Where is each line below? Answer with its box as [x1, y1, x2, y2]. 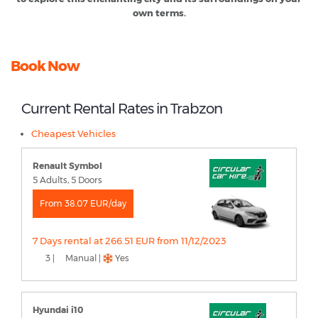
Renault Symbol [33, 160, 102, 171]
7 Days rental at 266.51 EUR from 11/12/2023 [33, 234, 226, 246]
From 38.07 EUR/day [40, 197, 126, 209]
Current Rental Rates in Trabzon [21, 99, 222, 117]
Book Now [11, 57, 79, 75]
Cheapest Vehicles [31, 127, 116, 139]
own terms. [132, 6, 186, 18]
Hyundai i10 [33, 304, 83, 315]
